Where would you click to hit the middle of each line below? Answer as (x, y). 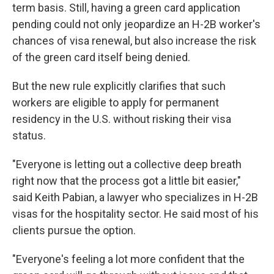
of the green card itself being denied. (101, 57)
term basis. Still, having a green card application (126, 8)
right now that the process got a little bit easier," (127, 181)
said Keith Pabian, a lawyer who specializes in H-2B (135, 197)
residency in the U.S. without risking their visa (122, 119)
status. (29, 135)
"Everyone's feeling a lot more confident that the (128, 259)
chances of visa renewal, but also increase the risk (134, 41)
